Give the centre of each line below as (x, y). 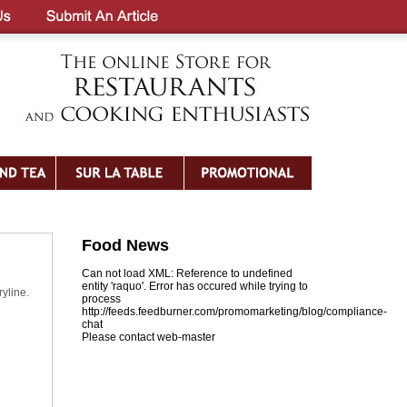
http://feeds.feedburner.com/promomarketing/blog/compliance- (234, 312)
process (101, 299)
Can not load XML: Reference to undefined (187, 273)
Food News (125, 245)
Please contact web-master (149, 337)
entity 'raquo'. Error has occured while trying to (195, 286)
